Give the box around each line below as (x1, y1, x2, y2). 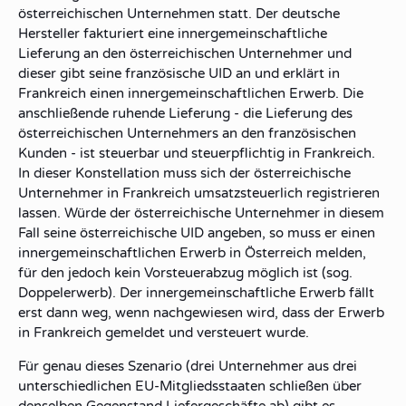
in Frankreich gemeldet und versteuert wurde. (18, 324, 309, 341)
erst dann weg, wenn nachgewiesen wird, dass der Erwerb (18, 304, 384, 321)
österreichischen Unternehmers (18, 125, 222, 141)
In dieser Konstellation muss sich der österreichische (18, 165, 351, 181)
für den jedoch (18, 265, 114, 281)
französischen (268, 125, 356, 141)
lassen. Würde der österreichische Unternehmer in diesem (18, 205, 384, 221)
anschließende (18, 105, 112, 121)
